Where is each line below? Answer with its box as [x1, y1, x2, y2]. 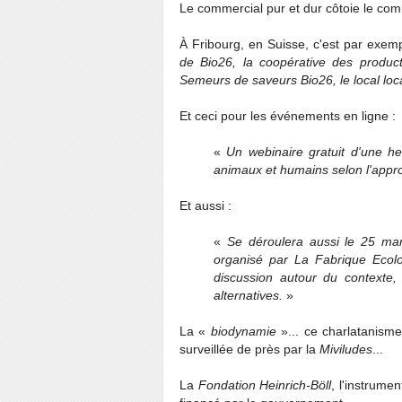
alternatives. [214, 288, 287, 303]
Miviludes [319, 342, 372, 357]
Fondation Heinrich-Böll [197, 378, 332, 393]
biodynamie [210, 324, 282, 339]
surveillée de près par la [179, 342, 319, 357]
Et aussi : [179, 198, 232, 214]
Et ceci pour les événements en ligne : [179, 109, 396, 124]
